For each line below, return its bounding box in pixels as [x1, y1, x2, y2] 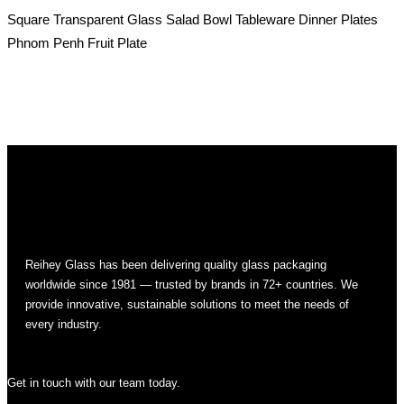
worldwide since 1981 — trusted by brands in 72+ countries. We [25, 278, 358, 291]
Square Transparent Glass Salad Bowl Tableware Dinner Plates [7, 12, 378, 27]
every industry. [25, 317, 102, 331]
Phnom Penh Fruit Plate [7, 35, 147, 50]
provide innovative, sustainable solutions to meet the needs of [25, 298, 349, 311]
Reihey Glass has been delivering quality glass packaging [25, 258, 326, 271]
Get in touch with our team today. [7, 376, 180, 390]
